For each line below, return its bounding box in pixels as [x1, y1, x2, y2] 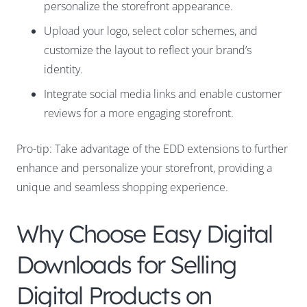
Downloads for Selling [16, 249, 236, 280]
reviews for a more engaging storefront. [44, 106, 234, 121]
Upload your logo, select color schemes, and [44, 23, 258, 39]
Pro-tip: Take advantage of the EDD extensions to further [16, 141, 288, 157]
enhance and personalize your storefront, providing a [16, 160, 272, 176]
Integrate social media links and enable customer [44, 86, 282, 102]
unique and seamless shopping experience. [16, 180, 228, 195]
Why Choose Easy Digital [16, 219, 273, 249]
